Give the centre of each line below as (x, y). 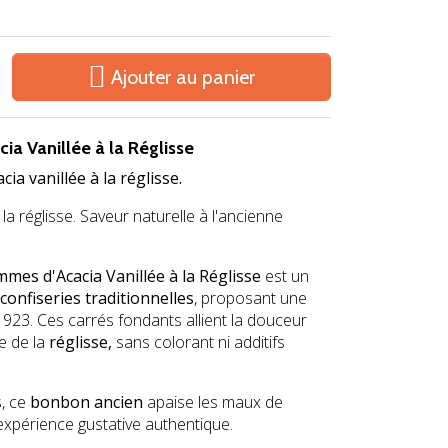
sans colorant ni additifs (198, 341)
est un (285, 275)
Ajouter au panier (183, 76)
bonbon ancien (86, 401)
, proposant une (250, 297)
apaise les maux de (213, 401)
